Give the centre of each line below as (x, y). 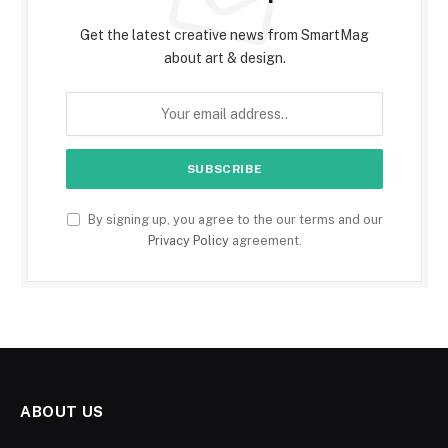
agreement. (265, 241)
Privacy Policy (188, 241)
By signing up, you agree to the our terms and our (233, 220)
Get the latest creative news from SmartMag (224, 35)
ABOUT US (62, 412)
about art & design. (224, 58)
